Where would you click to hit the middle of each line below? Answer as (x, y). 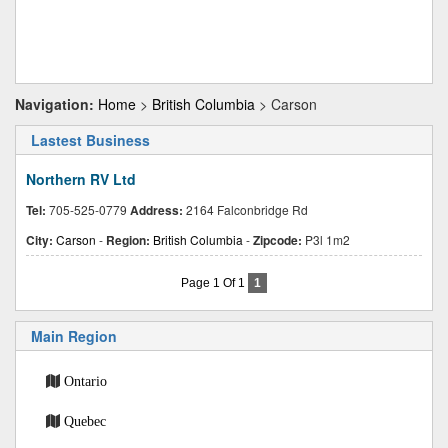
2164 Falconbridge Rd (245, 209)
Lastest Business (90, 140)
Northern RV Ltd (81, 179)
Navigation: (54, 104)
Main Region (74, 336)
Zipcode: (277, 240)
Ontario (85, 381)
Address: (156, 210)
